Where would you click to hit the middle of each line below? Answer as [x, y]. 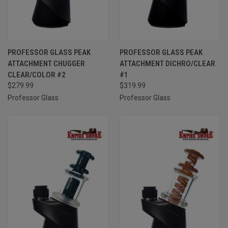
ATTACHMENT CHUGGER [46, 63]
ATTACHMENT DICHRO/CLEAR [167, 63]
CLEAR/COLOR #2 [37, 75]
